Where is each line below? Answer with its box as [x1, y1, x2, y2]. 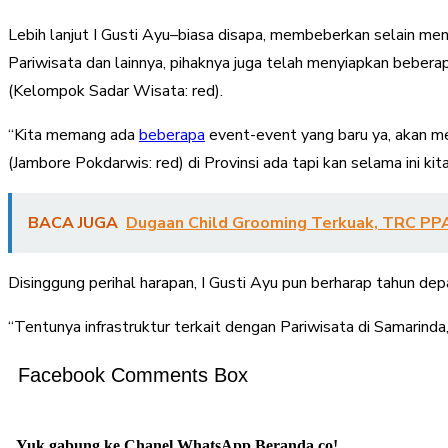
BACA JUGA [28, 211, 118, 234]
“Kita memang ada [8, 123, 139, 146]
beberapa [139, 123, 205, 146]
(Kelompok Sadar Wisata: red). [8, 79, 223, 102]
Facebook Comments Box [18, 363, 248, 386]
